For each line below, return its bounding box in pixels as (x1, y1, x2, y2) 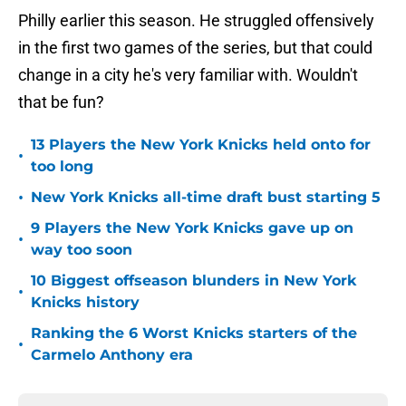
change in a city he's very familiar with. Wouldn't (18, 65, 358, 85)
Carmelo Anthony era (31, 346, 193, 364)
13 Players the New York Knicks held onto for (31, 136, 371, 154)
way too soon (31, 241, 132, 259)
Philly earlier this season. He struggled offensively (18, 11, 374, 31)
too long (31, 158, 93, 176)
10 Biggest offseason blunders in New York (31, 272, 356, 290)
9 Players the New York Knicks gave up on (31, 219, 353, 237)
